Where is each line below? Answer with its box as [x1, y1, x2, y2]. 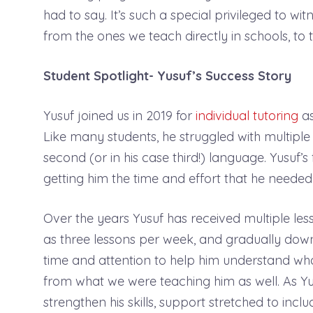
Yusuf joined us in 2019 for [43, 108, 192, 124]
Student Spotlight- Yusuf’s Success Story [43, 68, 291, 84]
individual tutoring [192, 108, 298, 124]
